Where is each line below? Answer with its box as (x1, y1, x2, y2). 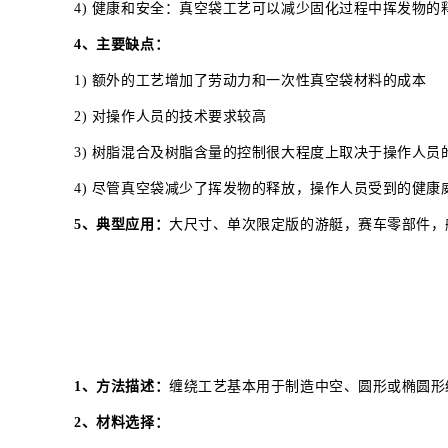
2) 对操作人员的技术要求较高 (74, 108, 267, 124)
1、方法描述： (74, 378, 170, 394)
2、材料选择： (74, 414, 170, 430)
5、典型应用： (74, 216, 170, 232)
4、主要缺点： (74, 36, 170, 52)
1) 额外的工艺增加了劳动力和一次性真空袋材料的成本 (74, 72, 427, 88)
